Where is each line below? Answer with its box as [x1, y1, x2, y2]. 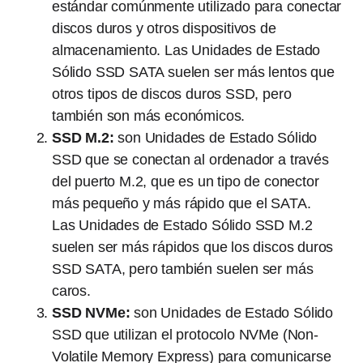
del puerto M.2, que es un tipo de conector [52, 173, 319, 190]
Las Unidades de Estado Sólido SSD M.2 [52, 217, 313, 233]
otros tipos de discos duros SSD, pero [52, 86, 292, 102]
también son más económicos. [52, 108, 246, 124]
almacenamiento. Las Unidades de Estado [52, 42, 321, 58]
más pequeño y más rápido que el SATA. [52, 195, 311, 211]
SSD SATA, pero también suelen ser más [52, 261, 314, 277]
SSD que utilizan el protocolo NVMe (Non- [52, 327, 318, 343]
